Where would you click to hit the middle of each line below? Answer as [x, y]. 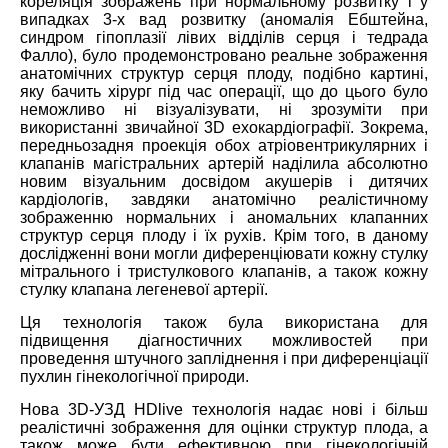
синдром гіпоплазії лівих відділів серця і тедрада [224, 37]
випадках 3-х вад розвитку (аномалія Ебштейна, [224, 19]
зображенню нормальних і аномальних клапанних [224, 217]
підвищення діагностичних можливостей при [224, 340]
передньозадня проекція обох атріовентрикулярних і [224, 145]
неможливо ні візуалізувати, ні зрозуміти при [224, 109]
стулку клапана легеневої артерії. [144, 289]
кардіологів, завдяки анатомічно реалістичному [224, 199]
